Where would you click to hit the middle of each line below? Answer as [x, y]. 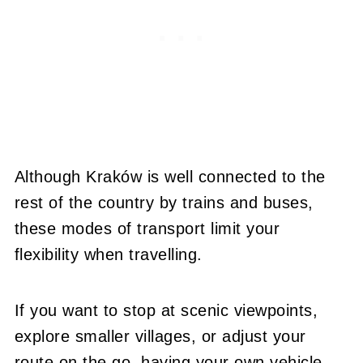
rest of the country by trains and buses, [164, 202]
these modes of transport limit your [147, 228]
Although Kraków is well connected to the [170, 176]
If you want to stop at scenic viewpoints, [166, 310]
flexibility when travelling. [108, 254]
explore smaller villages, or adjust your [160, 336]
